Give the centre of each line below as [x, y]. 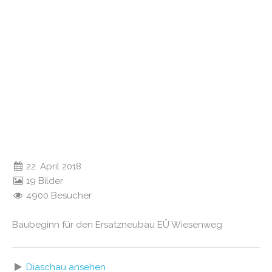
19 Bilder [44, 181]
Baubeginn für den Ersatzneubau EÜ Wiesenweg [117, 225]
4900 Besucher [58, 195]
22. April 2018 [53, 166]
